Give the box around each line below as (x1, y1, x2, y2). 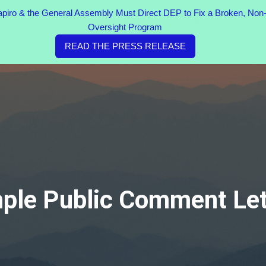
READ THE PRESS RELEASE (64, 41, 186, 51)
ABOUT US (42, 18, 78, 26)
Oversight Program (88, 22, 162, 32)
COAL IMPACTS (167, 18, 221, 26)
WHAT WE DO (96, 18, 143, 26)
